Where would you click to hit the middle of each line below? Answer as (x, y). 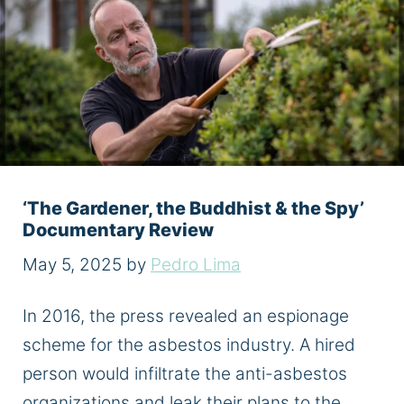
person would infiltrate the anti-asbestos (185, 374)
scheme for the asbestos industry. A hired (189, 345)
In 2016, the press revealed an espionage (186, 317)
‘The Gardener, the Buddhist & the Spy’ (193, 209)
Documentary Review (118, 230)
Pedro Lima (196, 264)
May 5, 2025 (72, 264)
